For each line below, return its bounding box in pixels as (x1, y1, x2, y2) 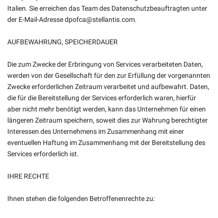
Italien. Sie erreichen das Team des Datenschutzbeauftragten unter (7, 4, 207, 12)
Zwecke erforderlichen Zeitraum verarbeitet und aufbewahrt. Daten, (7, 83, 209, 91)
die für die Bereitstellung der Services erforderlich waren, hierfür (7, 94, 196, 102)
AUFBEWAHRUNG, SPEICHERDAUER (7, 38, 118, 46)
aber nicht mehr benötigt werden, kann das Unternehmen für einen (7, 105, 206, 113)
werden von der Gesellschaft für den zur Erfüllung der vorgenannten (7, 72, 210, 79)
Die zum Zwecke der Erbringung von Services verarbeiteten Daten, (7, 60, 203, 68)
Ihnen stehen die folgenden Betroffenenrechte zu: (7, 195, 155, 202)
